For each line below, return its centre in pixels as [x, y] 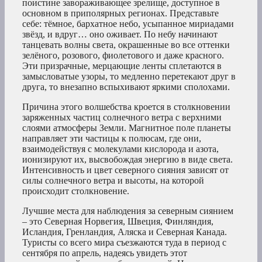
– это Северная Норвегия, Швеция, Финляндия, [118, 222]
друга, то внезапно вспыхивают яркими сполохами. [126, 87]
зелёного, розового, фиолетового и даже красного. [123, 56]
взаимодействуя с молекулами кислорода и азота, [120, 149]
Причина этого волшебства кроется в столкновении [126, 107]
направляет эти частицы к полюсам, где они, [112, 139]
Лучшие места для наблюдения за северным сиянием [128, 211]
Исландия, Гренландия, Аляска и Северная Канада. [125, 232]
